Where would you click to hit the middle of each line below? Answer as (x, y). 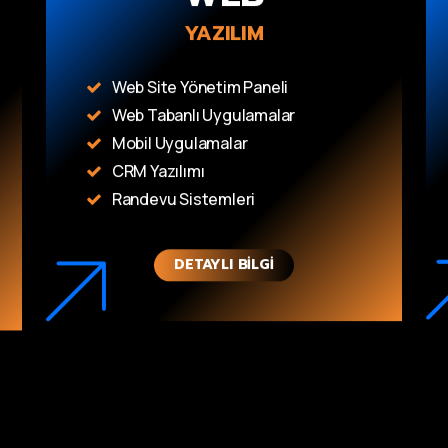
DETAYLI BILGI (224, 265)
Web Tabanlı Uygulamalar (203, 115)
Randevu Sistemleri (183, 199)
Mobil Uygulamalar (179, 143)
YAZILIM (224, 33)
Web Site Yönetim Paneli (200, 87)
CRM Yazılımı (158, 171)
